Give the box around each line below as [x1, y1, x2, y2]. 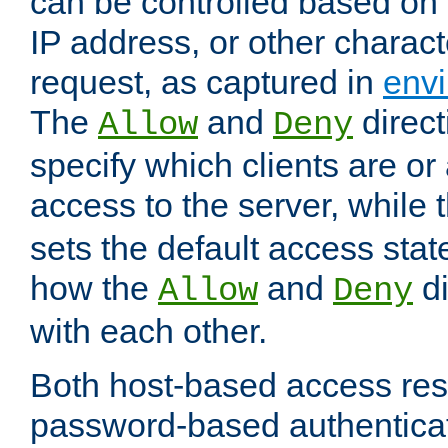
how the [30, 269, 158, 308]
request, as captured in [30, 63, 383, 102]
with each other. [30, 312, 267, 351]
